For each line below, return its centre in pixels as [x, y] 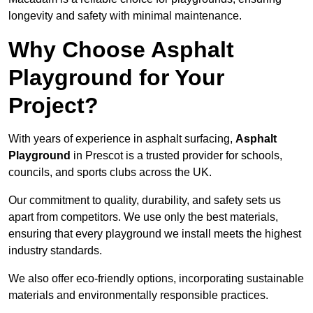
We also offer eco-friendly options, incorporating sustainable [156, 279]
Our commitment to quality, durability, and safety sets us [145, 201]
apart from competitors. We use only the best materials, [143, 217]
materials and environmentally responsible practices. [138, 296]
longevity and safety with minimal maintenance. [125, 16]
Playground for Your [116, 78]
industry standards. [55, 251]
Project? [53, 106]
